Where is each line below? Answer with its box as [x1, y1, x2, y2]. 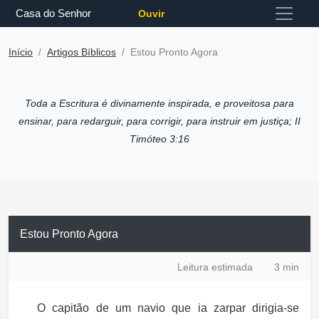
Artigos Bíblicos [47, 47, 116, 58]
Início [9, 47, 33, 58]
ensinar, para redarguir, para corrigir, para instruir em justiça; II [19, 115, 300, 127]
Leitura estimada [177, 261, 256, 273]
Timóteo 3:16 [130, 133, 189, 145]
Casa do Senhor [16, 7, 91, 19]
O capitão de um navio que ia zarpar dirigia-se [37, 302, 299, 314]
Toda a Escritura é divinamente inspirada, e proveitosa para [25, 98, 294, 109]
